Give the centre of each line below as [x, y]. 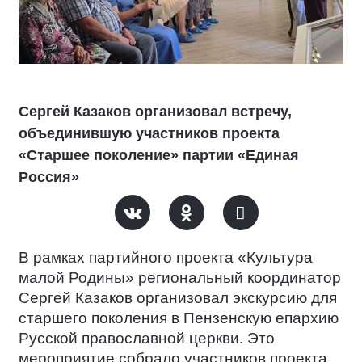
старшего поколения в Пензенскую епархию [179, 318]
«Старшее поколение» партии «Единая [159, 155]
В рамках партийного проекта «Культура [166, 257]
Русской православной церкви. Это [147, 338]
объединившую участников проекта [149, 133]
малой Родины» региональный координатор [180, 278]
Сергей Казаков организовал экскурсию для [178, 298]
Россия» [49, 177]
